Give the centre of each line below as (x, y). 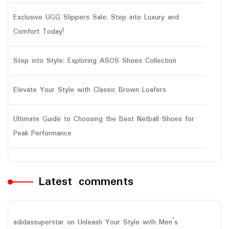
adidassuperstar (39, 222)
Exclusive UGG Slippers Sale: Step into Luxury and (96, 17)
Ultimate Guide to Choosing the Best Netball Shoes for (104, 119)
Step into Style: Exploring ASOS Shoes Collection (95, 61)
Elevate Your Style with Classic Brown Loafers (90, 90)
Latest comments (86, 182)
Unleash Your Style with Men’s (128, 222)
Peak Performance (42, 133)
